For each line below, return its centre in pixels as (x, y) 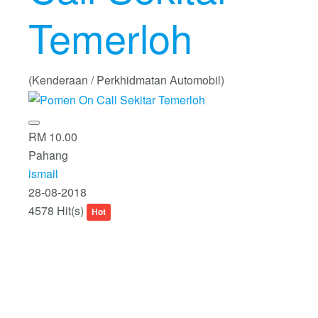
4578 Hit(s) (57, 211)
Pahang (48, 155)
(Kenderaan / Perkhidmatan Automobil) (126, 80)
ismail (43, 174)
